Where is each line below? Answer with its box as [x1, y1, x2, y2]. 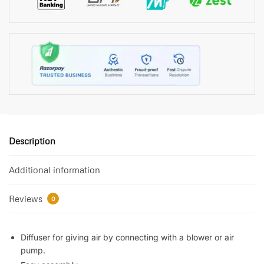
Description [9, 135, 55, 146]
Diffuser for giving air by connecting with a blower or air [21, 232, 234, 242]
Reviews [9, 193, 45, 204]
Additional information [9, 164, 100, 175]
